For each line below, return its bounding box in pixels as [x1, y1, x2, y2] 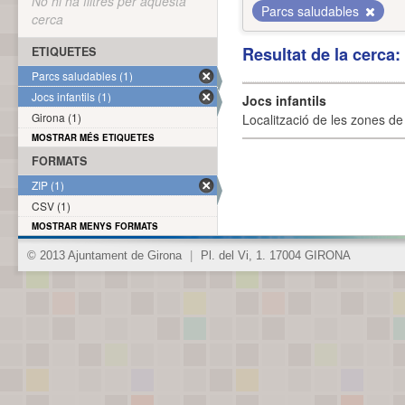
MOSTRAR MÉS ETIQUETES [32, 131, 155, 144]
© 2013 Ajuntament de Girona [27, 250, 185, 262]
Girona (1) [32, 109, 81, 125]
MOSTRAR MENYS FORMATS [32, 220, 158, 232]
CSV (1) [32, 198, 71, 213]
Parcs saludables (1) [32, 68, 133, 83]
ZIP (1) [32, 177, 64, 193]
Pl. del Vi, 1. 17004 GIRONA [197, 250, 351, 262]
